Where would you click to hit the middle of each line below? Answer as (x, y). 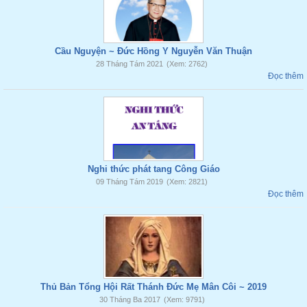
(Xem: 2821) (187, 182)
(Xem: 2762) (187, 64)
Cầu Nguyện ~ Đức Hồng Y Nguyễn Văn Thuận (153, 51)
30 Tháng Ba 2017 (130, 299)
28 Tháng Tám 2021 (130, 64)
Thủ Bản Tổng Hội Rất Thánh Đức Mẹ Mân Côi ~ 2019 (153, 287)
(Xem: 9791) (184, 299)
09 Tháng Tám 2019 (130, 182)
